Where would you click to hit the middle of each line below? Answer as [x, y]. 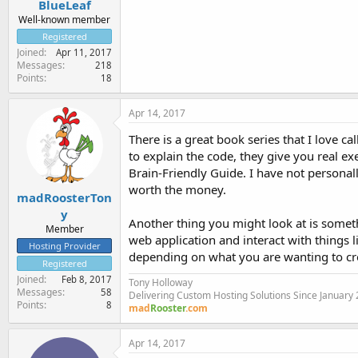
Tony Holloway [161, 282]
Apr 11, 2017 [84, 52]
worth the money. [177, 189]
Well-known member [64, 19]
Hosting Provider [64, 246]
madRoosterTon [64, 197]
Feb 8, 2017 [87, 279]
